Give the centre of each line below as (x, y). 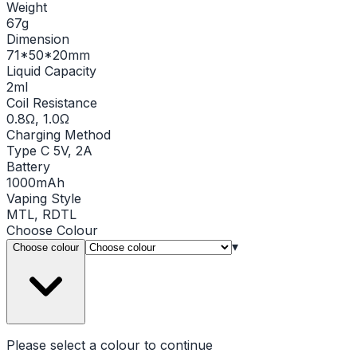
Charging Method (59, 134)
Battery (28, 166)
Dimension (38, 39)
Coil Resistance (52, 102)
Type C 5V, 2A (49, 150)
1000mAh (35, 182)
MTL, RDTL (41, 214)
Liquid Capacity (51, 71)
